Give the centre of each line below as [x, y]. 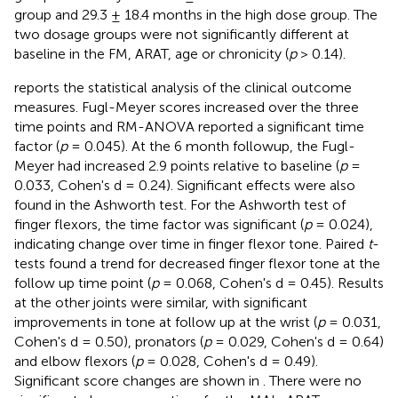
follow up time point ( [83, 283]
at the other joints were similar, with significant [161, 302]
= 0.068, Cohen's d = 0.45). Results [271, 283]
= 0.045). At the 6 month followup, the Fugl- [211, 146]
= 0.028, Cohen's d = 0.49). [231, 361]
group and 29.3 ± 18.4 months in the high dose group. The [196, 14]
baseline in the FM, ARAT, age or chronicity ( [151, 53]
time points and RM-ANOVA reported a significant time [189, 126]
